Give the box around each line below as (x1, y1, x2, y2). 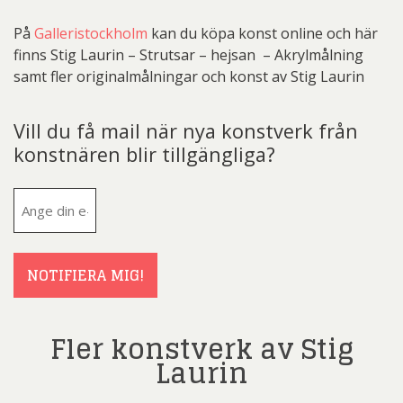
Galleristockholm (34, 22, 148, 43)
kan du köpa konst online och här (148, 22, 378, 43)
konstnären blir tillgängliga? (13, 140, 275, 167)
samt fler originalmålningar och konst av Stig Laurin (13, 66, 364, 86)
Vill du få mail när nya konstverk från (13, 117, 358, 144)
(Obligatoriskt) (98, 233, 168, 250)
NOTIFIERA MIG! (27, 262, 144, 288)
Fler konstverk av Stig (49, 324, 354, 373)
